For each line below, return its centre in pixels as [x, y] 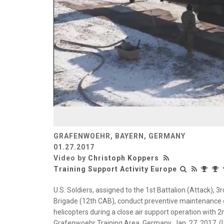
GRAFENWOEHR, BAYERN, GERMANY [119, 136]
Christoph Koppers [123, 158]
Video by [71, 158]
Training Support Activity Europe [115, 169]
